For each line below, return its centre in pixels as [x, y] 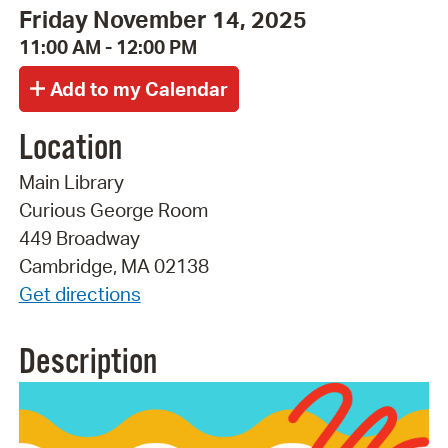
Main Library [71, 181]
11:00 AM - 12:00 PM [107, 47]
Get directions [79, 293]
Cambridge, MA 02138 [113, 265]
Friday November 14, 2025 [162, 19]
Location [70, 148]
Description [87, 362]
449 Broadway [79, 237]
